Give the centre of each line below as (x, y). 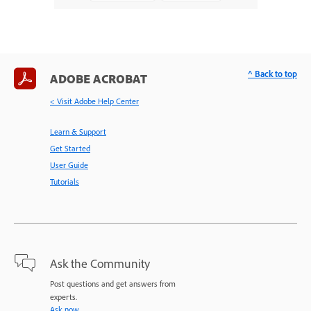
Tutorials (65, 181)
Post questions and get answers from (113, 283)
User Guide (69, 165)
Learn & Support (78, 131)
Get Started (70, 148)
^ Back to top (272, 73)
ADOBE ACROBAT (99, 78)
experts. (64, 296)
